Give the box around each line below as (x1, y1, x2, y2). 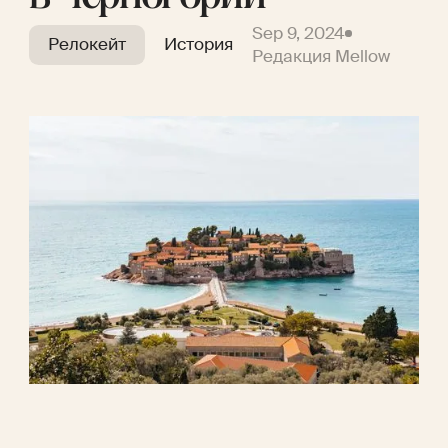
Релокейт (47, 34, 126, 56)
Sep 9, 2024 (252, 22, 346, 44)
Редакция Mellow (252, 45, 391, 67)
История (164, 34, 233, 56)
